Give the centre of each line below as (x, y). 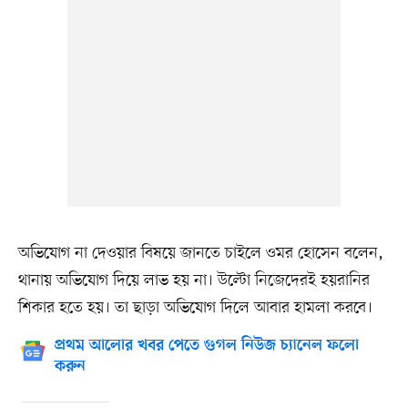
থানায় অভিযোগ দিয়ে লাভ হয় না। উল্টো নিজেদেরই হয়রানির (194, 280)
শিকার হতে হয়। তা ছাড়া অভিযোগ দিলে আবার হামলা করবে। (195, 307)
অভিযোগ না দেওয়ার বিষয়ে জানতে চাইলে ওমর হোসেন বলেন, (200, 253)
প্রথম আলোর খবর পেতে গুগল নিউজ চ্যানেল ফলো (206, 346)
